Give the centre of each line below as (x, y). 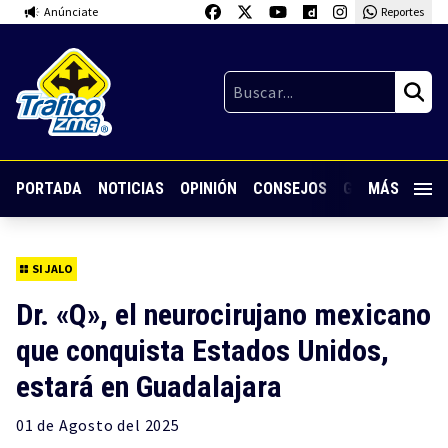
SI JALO (52, 268)
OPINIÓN (208, 189)
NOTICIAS (131, 189)
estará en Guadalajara (149, 386)
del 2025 (146, 425)
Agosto (86, 425)
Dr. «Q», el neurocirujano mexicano (223, 314)
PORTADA (49, 189)
